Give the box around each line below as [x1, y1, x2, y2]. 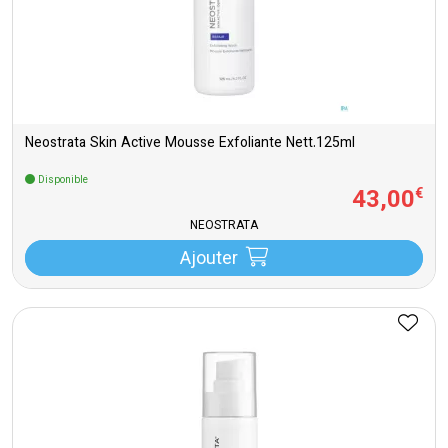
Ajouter [179, 245, 238, 274]
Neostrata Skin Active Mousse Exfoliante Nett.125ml [25, 132, 355, 155]
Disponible [35, 172, 88, 188]
